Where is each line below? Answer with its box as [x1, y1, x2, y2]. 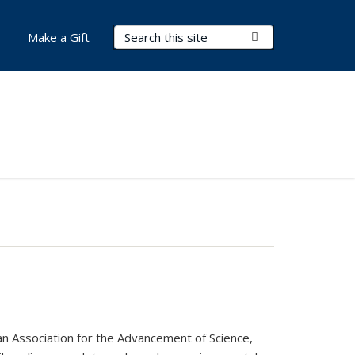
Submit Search [258, 29, 335, 44]
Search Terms [114, 26, 196, 42]
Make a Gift [28, 29, 90, 45]
